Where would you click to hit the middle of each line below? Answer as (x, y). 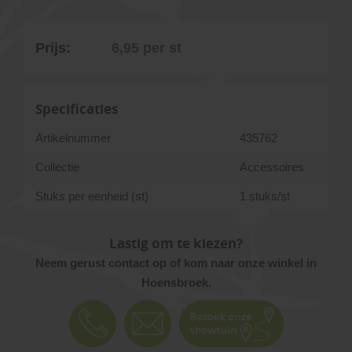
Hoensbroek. (176, 282)
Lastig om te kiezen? (176, 243)
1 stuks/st (265, 196)
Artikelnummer (73, 138)
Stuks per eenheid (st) (92, 196)
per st (162, 48)
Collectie (57, 167)
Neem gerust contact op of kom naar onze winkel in (176, 263)
